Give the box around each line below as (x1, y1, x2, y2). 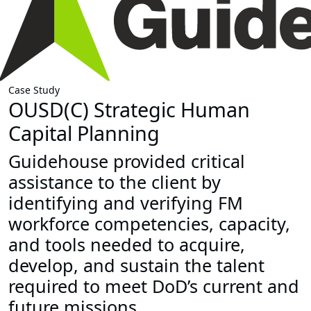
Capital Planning (8, 119, 160, 147)
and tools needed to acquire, (8, 233, 245, 257)
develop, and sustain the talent (8, 253, 264, 278)
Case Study (8, 83, 60, 97)
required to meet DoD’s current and (8, 274, 299, 299)
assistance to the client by (8, 170, 221, 194)
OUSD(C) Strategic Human (8, 96, 250, 124)
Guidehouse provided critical (8, 149, 245, 174)
